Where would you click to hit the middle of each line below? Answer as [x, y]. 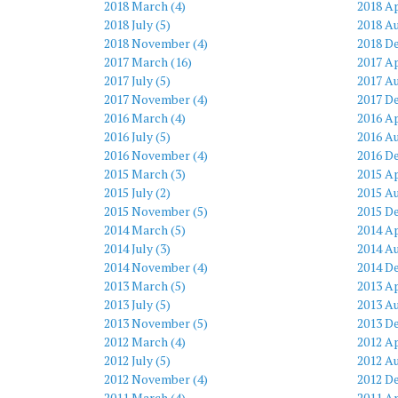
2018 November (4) [156, 43]
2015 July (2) [137, 192]
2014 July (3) [137, 248]
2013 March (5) [145, 285]
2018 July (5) [137, 24]
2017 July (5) [137, 80]
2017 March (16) [148, 61]
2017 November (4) [156, 99]
